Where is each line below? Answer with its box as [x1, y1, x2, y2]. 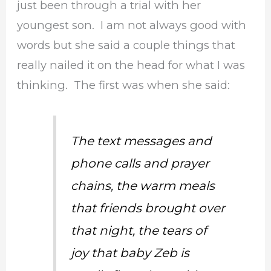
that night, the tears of [71, 223, 207, 238]
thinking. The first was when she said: [17, 78, 230, 93]
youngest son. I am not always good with [17, 18, 247, 33]
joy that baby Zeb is [71, 245, 190, 260]
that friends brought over [71, 200, 226, 215]
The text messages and [71, 133, 212, 148]
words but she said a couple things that [17, 38, 236, 53]
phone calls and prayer [71, 155, 210, 171]
